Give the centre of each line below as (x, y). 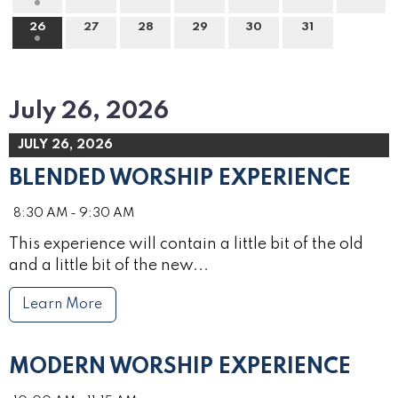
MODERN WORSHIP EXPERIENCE (180, 368)
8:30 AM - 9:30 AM (74, 213)
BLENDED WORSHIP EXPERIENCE (180, 179)
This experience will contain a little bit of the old (186, 244)
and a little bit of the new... (109, 265)
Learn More (63, 305)
